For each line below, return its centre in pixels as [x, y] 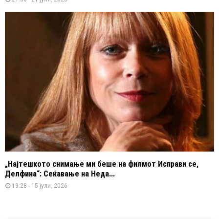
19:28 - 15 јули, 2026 [40, 186]
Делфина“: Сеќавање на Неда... [60, 174]
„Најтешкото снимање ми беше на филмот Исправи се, [102, 164]
